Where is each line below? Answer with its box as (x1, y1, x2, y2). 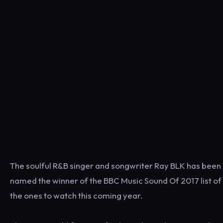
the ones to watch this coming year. (10, 190, 142, 201)
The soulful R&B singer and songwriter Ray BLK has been (10, 160, 221, 171)
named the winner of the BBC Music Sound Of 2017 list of (10, 175, 222, 186)
